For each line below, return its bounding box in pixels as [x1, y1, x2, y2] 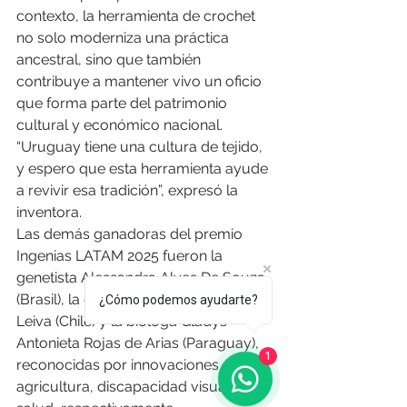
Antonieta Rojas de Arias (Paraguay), [16, 334, 263, 352]
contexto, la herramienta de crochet [16, 7, 259, 25]
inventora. [16, 203, 82, 222]
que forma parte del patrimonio [16, 94, 231, 113]
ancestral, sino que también [16, 51, 204, 69]
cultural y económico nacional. [16, 116, 226, 134]
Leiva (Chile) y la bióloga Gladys [16, 313, 231, 331]
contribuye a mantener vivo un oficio [16, 73, 265, 91]
